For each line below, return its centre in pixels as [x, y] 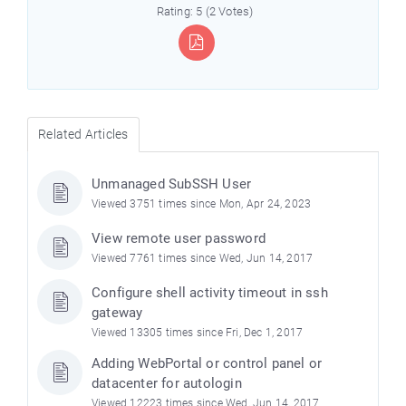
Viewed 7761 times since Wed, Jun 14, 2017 [203, 258]
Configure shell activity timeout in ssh [210, 292]
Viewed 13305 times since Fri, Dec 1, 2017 [198, 332]
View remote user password [179, 238]
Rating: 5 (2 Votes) [205, 11]
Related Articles [83, 134]
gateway [117, 312]
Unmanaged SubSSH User [172, 184]
